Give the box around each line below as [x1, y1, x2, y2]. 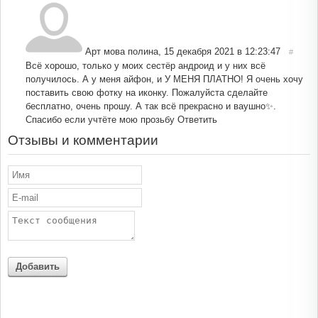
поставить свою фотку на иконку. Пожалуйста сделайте [26, 87, 268, 98]
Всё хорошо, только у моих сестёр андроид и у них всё [26, 60, 265, 71]
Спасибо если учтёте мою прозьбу [26, 114, 175, 125]
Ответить [177, 114, 217, 125]
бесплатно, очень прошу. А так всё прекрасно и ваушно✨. [26, 100, 276, 111]
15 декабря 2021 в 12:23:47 [164, 45, 280, 57]
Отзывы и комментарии [8, 132, 158, 148]
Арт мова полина [85, 45, 158, 57]
